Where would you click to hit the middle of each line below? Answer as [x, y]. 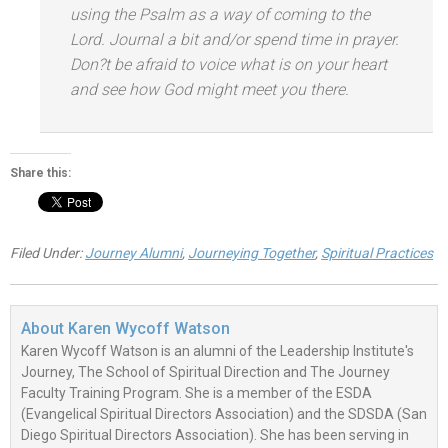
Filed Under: [47, 253]
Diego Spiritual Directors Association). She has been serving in [215, 435]
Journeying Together [251, 253]
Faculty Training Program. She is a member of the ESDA [196, 393]
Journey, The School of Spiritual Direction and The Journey [205, 372]
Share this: [40, 173]
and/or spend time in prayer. [300, 40]
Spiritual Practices [377, 253]
